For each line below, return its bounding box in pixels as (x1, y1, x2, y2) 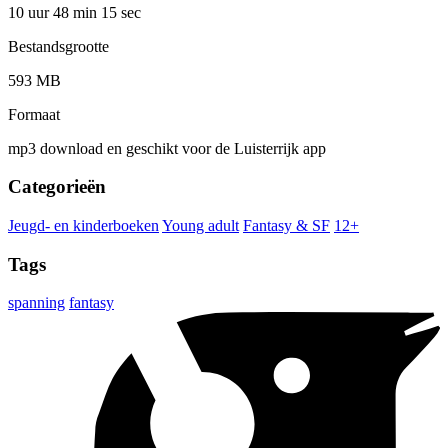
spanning (8, 294, 65, 312)
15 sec (101, 3, 141, 21)
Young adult (162, 217, 239, 235)
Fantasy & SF (243, 217, 330, 235)
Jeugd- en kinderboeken (8, 217, 159, 235)
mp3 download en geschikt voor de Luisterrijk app (8, 139, 326, 157)
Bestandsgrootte (8, 37, 109, 55)
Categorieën (8, 176, 106, 198)
